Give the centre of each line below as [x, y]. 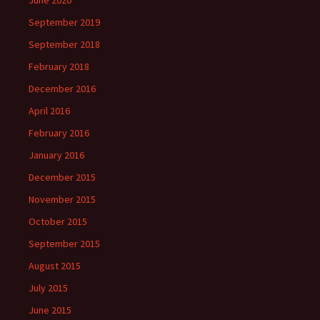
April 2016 [49, 111]
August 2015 [55, 266]
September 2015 [64, 244]
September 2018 [64, 45]
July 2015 [48, 288]
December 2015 [62, 177]
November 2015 [62, 200]
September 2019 [64, 22]
